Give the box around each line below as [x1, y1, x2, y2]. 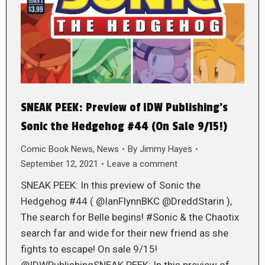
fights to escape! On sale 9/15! [21, 243, 157, 255]
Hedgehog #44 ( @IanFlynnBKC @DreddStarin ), [21, 195, 232, 207]
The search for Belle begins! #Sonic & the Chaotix [21, 211, 239, 223]
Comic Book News [21, 143, 93, 154]
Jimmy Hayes [140, 143, 192, 154]
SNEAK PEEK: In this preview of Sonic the [21, 179, 201, 191]
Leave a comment [107, 158, 177, 169]
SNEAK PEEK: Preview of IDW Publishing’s [21, 100, 228, 115]
